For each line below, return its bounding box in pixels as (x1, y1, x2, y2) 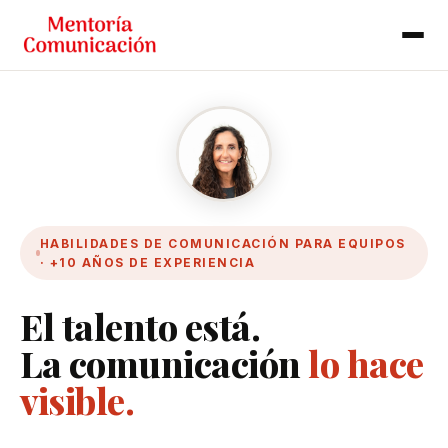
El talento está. (20, 302, 260, 350)
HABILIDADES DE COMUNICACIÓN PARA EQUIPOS (39, 236, 406, 251)
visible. (20, 376, 134, 424)
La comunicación (20, 339, 308, 387)
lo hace (308, 339, 424, 387)
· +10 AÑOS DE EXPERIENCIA (39, 255, 256, 270)
